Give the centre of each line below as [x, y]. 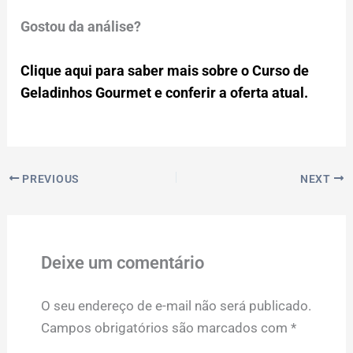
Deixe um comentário [122, 262]
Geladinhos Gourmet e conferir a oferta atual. [165, 93]
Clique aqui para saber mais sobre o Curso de [165, 71]
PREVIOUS [49, 178]
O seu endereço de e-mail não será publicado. [176, 305]
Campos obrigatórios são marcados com [165, 327]
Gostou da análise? [81, 27]
